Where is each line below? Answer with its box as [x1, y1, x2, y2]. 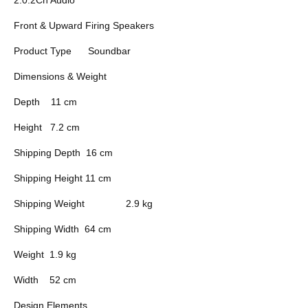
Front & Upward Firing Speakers [14, 19, 154, 31]
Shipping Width [14, 223, 79, 234]
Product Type [14, 45, 71, 56]
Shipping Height [14, 172, 82, 184]
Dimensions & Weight [14, 70, 107, 82]
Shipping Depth [14, 146, 80, 158]
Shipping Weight [14, 197, 85, 209]
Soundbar [88, 45, 131, 56]
